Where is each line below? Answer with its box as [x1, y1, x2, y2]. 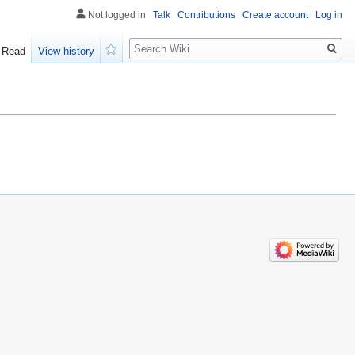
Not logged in [88, 10, 146, 21]
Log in [315, 10, 342, 21]
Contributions [177, 10, 235, 21]
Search [128, 31, 181, 49]
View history [38, 45, 95, 58]
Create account [242, 10, 308, 21]
